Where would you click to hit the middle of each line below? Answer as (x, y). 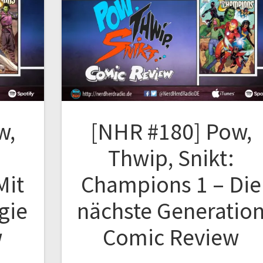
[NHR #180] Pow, (171, 132)
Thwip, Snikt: (171, 158)
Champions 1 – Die (171, 185)
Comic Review (171, 237)
